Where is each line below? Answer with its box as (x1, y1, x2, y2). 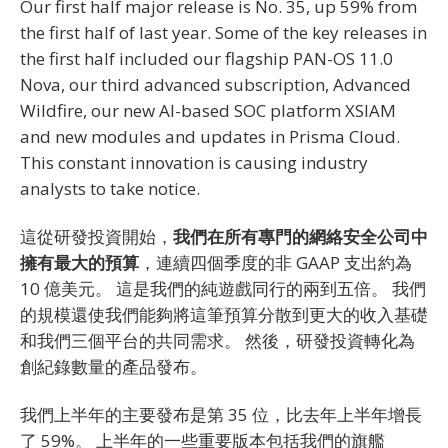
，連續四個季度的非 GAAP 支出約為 (139, 250, 412, 274)
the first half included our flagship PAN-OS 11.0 (20, 46, 393, 70)
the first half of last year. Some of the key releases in (20, 20, 427, 44)
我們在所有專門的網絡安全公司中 (173, 224, 428, 248)
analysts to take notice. (20, 176, 200, 200)
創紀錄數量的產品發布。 (20, 354, 207, 378)
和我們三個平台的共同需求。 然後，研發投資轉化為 (20, 328, 415, 352)
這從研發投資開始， (20, 224, 173, 248)
